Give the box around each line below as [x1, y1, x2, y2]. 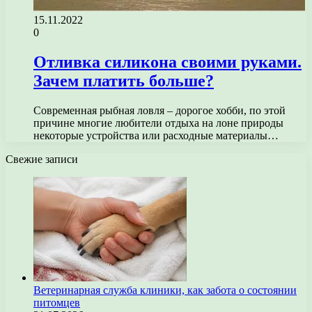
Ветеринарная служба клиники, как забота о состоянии [33, 283, 297, 296]
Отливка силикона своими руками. [33, 52, 302, 71]
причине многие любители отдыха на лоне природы [33, 116, 283, 129]
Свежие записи [6, 153, 78, 165]
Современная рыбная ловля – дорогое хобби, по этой [33, 104, 286, 116]
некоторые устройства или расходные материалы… [33, 129, 279, 141]
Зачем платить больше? [33, 71, 214, 90]
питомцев [33, 296, 80, 309]
